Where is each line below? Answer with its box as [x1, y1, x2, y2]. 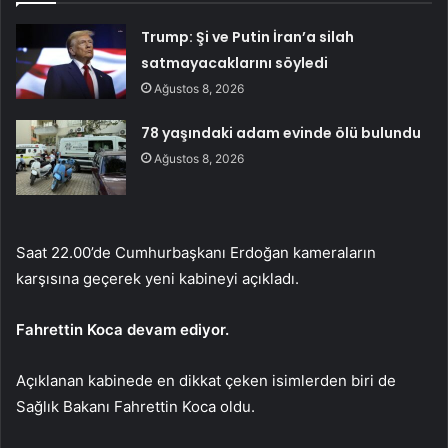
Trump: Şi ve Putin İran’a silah [141, 26, 355, 47]
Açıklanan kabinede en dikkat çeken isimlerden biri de [16, 370, 396, 390]
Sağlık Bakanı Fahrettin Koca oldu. [16, 396, 255, 416]
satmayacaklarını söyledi [141, 52, 329, 73]
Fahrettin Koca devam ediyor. [16, 319, 229, 339]
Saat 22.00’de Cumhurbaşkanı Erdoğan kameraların [16, 242, 376, 262]
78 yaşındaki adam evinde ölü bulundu [141, 122, 422, 143]
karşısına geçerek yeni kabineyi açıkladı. [16, 268, 299, 288]
